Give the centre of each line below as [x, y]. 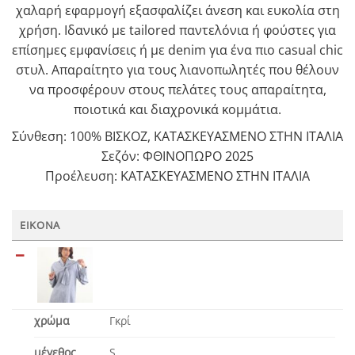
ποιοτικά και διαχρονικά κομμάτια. [177, 109]
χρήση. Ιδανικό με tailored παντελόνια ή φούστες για [177, 30]
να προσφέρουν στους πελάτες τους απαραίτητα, [177, 89]
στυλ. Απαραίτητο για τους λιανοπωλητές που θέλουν [177, 69]
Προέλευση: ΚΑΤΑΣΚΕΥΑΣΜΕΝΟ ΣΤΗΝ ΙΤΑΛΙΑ [177, 176]
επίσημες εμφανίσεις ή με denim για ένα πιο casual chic [177, 50]
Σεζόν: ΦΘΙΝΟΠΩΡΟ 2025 [177, 157]
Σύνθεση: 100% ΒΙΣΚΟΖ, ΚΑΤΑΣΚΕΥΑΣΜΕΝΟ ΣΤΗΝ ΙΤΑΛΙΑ [177, 137]
